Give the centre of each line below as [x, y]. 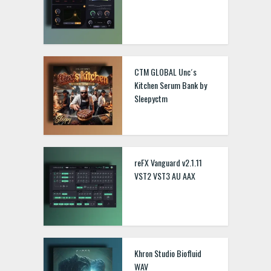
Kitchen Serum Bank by [170, 85]
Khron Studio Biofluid [168, 253]
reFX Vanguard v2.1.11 [168, 162]
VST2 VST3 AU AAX [165, 176]
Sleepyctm [151, 98]
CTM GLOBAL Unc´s [165, 72]
